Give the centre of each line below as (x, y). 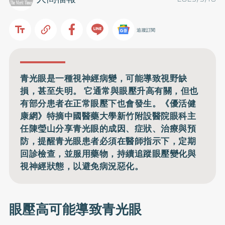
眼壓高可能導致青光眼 (75, 209)
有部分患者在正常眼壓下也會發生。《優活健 (108, 103)
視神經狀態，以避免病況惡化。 (82, 166)
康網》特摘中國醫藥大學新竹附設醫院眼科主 (108, 116)
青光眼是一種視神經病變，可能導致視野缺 (104, 78)
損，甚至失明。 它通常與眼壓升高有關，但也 (109, 91)
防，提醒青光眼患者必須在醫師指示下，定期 (108, 141)
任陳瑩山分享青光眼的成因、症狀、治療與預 (108, 128)
